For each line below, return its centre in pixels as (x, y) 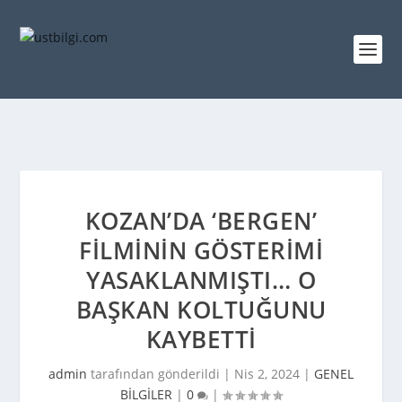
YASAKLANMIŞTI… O (201, 280)
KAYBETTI (201, 339)
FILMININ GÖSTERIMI (201, 250)
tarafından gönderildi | (161, 374)
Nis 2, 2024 (267, 374)
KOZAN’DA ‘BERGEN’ (201, 221)
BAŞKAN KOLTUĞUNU (201, 310)
